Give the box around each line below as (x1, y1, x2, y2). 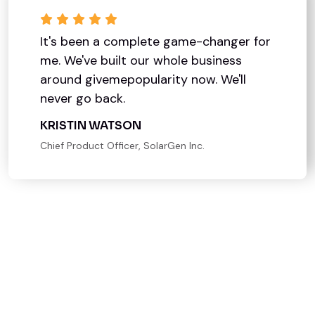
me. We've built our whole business (40, 51, 242, 69)
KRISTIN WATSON (40, 117, 141, 133)
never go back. (40, 89, 125, 107)
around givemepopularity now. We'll (40, 70, 246, 88)
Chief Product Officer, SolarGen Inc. (40, 139, 205, 152)
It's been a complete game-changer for (40, 32, 271, 50)
